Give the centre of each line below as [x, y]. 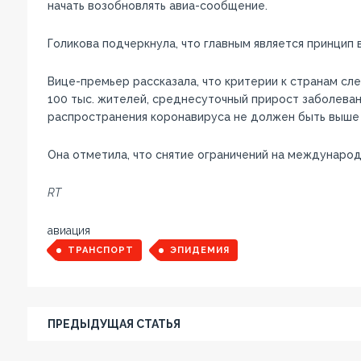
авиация [68, 230]
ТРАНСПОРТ [100, 250]
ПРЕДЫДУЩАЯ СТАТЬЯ [114, 324]
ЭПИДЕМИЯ [199, 250]
